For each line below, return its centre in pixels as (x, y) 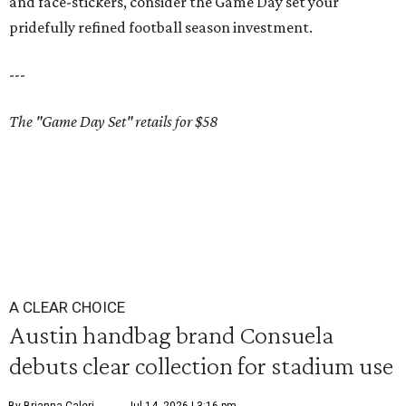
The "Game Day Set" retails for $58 (114, 121)
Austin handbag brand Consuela (171, 334)
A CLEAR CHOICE (67, 307)
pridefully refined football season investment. (161, 27)
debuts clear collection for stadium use (201, 365)
